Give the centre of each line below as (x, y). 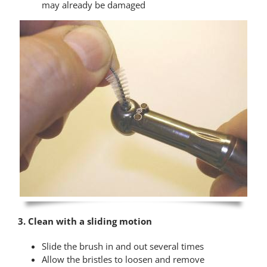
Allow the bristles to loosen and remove (123, 259)
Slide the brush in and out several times (122, 246)
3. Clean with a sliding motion (85, 221)
